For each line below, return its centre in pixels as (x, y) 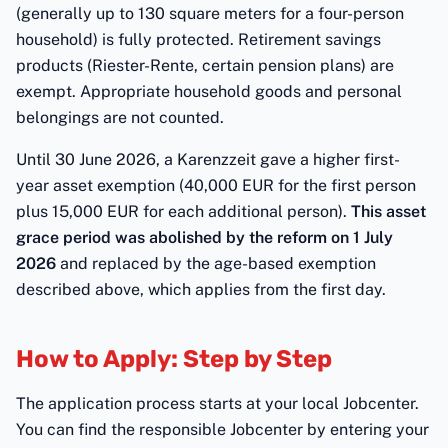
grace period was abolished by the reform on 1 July (204, 237)
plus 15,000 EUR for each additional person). (183, 211)
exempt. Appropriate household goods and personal (209, 91)
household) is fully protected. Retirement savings (198, 39)
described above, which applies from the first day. (201, 289)
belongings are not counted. (120, 117)
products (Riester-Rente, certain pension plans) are (205, 65)
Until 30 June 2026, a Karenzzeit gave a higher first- (208, 159)
